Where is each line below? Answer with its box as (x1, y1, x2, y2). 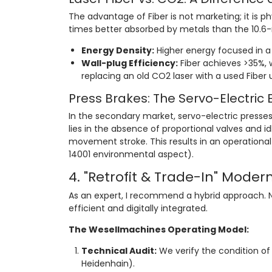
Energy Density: (81, 44, 154, 56)
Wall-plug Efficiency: (81, 56, 178, 69)
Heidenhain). (81, 257, 135, 270)
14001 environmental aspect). (68, 148, 194, 160)
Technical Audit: (81, 244, 157, 257)
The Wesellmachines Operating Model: (68, 223, 249, 236)
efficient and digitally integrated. (68, 202, 208, 214)
